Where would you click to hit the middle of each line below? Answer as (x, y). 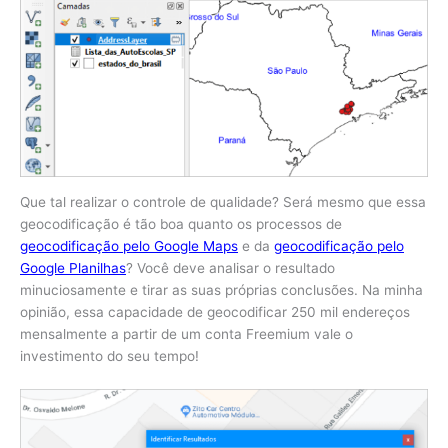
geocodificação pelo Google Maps (129, 246)
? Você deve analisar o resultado (230, 268)
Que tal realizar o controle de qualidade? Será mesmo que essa (223, 202)
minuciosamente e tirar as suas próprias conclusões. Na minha (221, 290)
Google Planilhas (73, 268)
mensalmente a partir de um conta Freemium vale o (186, 334)
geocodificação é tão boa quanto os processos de (181, 224)
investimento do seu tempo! (109, 356)
